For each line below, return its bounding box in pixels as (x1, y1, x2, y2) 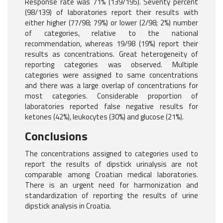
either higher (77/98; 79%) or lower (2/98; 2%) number (25, 17, 198, 29)
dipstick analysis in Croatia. (25, 200, 111, 212)
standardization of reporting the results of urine (25, 190, 198, 202)
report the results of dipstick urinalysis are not (25, 158, 198, 170)
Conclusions (25, 127, 88, 145)
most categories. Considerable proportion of (25, 90, 198, 102)
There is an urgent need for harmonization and (25, 179, 198, 191)
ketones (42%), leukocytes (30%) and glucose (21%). (25, 111, 184, 123)
